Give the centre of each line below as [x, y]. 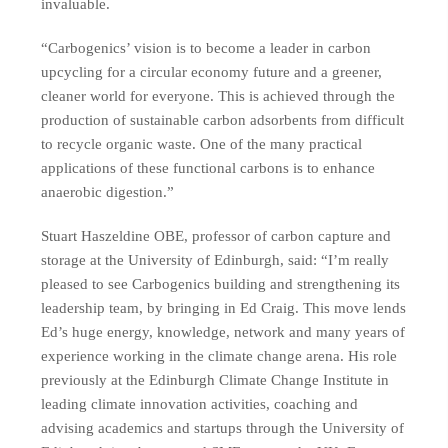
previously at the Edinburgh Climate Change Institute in [215, 379]
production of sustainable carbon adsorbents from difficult [223, 119]
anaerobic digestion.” [108, 191]
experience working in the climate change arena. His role [219, 355]
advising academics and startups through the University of [223, 427]
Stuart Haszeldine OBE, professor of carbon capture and [216, 235]
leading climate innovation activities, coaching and [200, 403]
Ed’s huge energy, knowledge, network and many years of [223, 331]
